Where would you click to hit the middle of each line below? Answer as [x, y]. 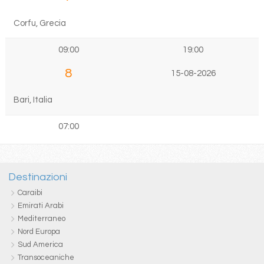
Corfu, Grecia [39, 23]
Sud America [40, 245]
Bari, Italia [33, 100]
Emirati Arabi [40, 206]
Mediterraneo [41, 219]
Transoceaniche [46, 258]
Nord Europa [39, 232]
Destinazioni [37, 177]
